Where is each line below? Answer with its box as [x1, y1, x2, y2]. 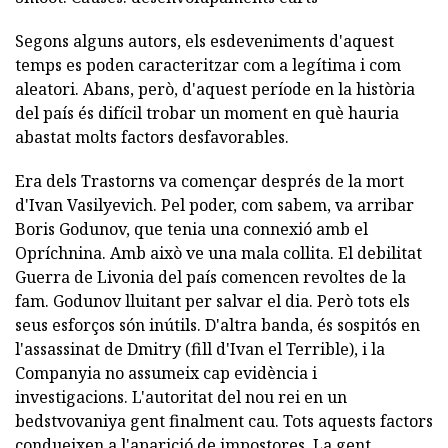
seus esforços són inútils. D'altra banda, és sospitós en [15, 314, 420, 336]
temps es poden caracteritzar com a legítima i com [15, 54, 401, 76]
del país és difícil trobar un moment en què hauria [15, 102, 399, 124]
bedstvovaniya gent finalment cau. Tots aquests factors [15, 410, 433, 432]
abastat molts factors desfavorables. [15, 126, 289, 148]
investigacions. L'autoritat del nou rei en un [15, 386, 347, 408]
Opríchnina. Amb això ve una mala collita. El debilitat [15, 242, 422, 264]
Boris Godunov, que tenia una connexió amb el [15, 218, 368, 240]
